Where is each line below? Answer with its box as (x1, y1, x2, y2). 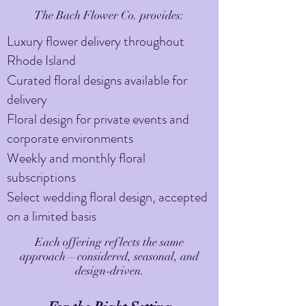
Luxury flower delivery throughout (7, 31, 184, 51)
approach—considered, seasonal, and (20, 249, 199, 264)
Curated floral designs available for (7, 70, 187, 90)
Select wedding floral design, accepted (7, 187, 208, 207)
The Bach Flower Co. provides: (34, 8, 184, 23)
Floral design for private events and (7, 109, 189, 129)
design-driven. (74, 264, 144, 278)
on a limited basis (7, 206, 96, 226)
